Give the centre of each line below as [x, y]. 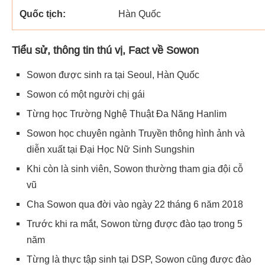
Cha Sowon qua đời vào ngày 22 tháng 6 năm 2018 [135, 204]
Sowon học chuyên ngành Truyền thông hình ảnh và [136, 133]
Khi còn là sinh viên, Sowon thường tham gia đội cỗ [135, 169]
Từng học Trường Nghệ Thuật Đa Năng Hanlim [127, 114]
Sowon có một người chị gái [86, 94]
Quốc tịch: [43, 14]
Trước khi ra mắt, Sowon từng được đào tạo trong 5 [135, 224]
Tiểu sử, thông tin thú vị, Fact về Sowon [105, 50]
